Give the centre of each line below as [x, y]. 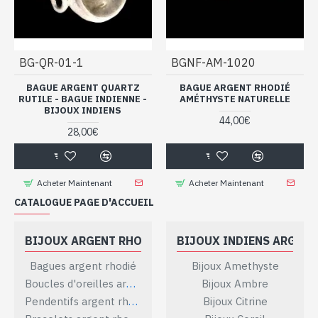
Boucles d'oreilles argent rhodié [131, 283]
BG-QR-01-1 [51, 62]
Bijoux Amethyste [235, 265]
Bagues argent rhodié [83, 265]
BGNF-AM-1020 [213, 62]
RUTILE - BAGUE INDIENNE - [83, 99]
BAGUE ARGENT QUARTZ [83, 87]
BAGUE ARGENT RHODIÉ [235, 87]
